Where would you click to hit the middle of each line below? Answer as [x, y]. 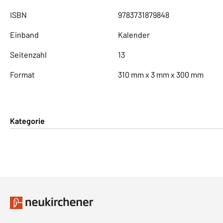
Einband [24, 34]
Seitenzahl [28, 54]
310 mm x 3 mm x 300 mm [161, 74]
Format [22, 74]
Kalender [134, 34]
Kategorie [27, 120]
